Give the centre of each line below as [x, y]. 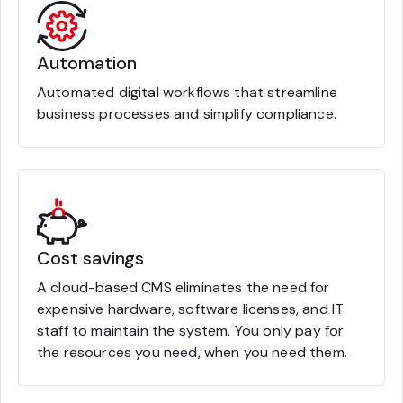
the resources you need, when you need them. [192, 352]
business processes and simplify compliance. [187, 113]
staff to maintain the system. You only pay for [191, 330]
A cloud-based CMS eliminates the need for [184, 287]
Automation [87, 63]
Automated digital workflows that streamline [187, 92]
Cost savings [91, 258]
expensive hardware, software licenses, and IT [191, 309]
